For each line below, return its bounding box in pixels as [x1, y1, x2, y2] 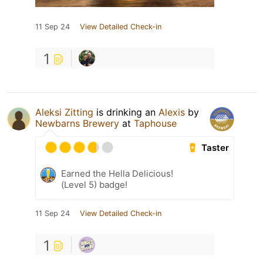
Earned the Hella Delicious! [61, 168, 173, 180]
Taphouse [134, 117, 177, 130]
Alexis [159, 106, 185, 119]
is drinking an [93, 106, 159, 119]
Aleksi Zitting [35, 106, 93, 119]
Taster [201, 142, 230, 154]
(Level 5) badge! [61, 179, 127, 191]
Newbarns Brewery [35, 117, 119, 130]
